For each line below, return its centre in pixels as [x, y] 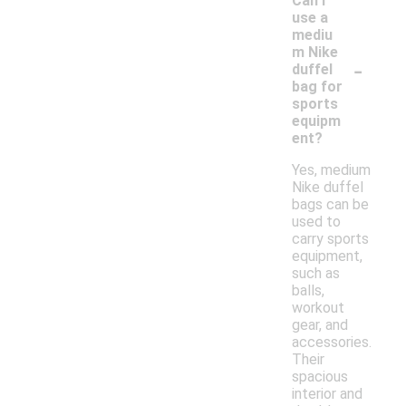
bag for [317, 87]
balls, [308, 291]
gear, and [320, 325]
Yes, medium [331, 170]
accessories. [332, 343]
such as [316, 274]
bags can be [330, 205]
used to [316, 222]
